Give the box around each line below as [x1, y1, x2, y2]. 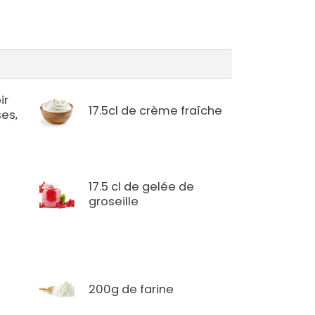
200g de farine [89, 281, 174, 297]
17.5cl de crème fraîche [89, 102, 223, 119]
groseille [89, 193, 139, 210]
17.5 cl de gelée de [89, 179, 195, 195]
